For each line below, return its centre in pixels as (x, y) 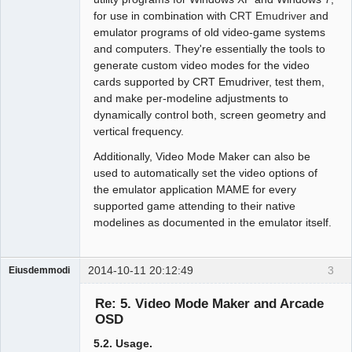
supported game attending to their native (195, 205)
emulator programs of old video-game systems (210, 33)
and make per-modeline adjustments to (191, 99)
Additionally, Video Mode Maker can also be (202, 156)
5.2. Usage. (123, 343)
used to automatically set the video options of (206, 172)
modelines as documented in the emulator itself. (213, 222)
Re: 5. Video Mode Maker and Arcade (209, 303)
